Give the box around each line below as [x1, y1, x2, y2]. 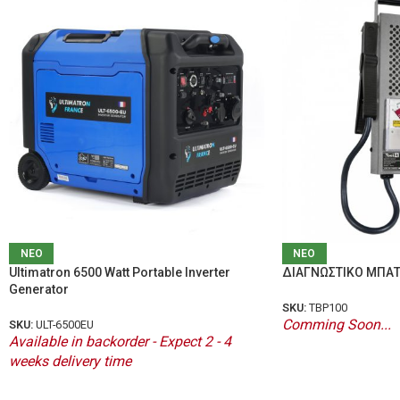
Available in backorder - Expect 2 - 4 [9, 332, 231, 350]
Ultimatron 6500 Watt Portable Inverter [9, 264, 230, 279]
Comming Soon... [281, 315, 391, 333]
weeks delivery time [9, 352, 131, 370]
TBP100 [308, 300, 347, 314]
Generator [9, 281, 69, 296]
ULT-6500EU [36, 317, 94, 331]
